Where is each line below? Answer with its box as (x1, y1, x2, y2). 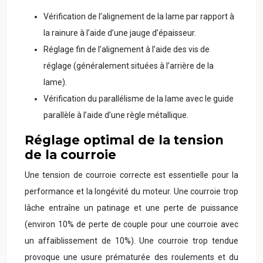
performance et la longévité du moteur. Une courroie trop (25, 187, 238, 196)
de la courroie (25, 147, 116, 162)
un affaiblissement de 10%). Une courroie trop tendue (25, 236, 238, 245)
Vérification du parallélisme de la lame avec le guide (43, 94, 234, 103)
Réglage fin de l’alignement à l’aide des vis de (43, 45, 210, 54)
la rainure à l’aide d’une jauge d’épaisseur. (43, 28, 196, 38)
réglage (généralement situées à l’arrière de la (43, 61, 214, 70)
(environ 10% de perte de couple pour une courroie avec (25, 220, 238, 229)
